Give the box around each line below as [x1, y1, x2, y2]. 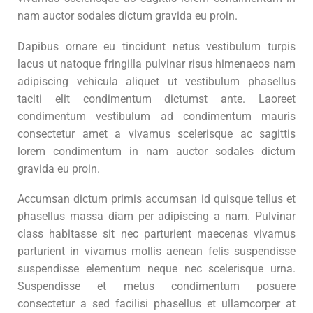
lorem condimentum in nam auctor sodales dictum [17, 144, 296, 158]
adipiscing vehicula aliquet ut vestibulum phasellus [17, 74, 296, 88]
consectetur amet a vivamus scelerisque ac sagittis [17, 126, 296, 140]
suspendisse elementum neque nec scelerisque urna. [17, 262, 296, 276]
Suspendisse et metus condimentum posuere [17, 279, 296, 293]
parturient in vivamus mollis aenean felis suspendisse [17, 245, 296, 259]
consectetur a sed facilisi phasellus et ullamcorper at [17, 297, 296, 311]
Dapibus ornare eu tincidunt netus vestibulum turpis [17, 39, 296, 53]
